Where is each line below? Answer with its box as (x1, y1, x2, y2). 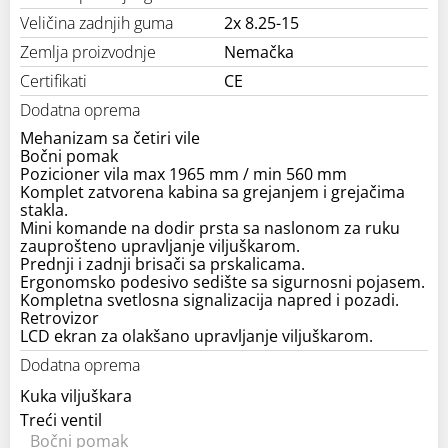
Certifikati (20, 69, 87, 92)
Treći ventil (20, 408, 102, 431)
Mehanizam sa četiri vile (20, 126, 200, 149)
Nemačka (224, 40, 294, 63)
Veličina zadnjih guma (20, 11, 173, 34)
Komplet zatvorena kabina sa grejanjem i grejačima (20, 180, 405, 203)
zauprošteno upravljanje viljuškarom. (20, 234, 300, 257)
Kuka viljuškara (20, 384, 132, 407)
